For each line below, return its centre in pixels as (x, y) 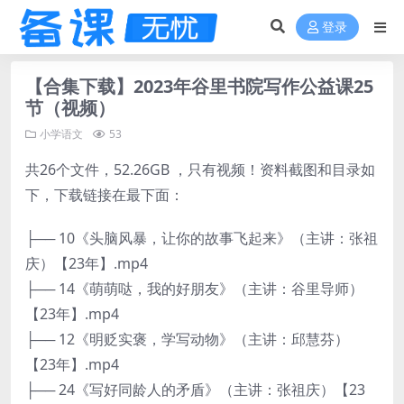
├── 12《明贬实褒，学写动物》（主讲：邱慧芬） (187, 339)
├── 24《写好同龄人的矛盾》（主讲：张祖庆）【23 (195, 390)
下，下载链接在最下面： (105, 195)
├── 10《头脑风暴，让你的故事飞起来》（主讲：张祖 (202, 238)
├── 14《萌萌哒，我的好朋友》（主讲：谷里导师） (194, 289)
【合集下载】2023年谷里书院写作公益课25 (199, 86)
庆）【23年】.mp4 (87, 263)
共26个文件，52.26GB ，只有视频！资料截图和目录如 (200, 170)
